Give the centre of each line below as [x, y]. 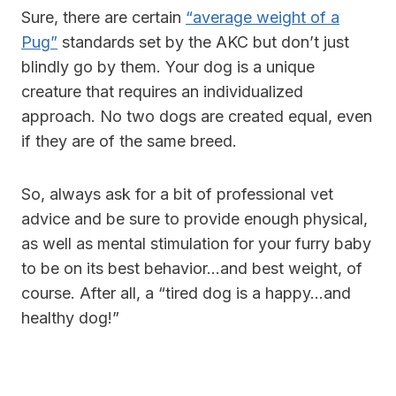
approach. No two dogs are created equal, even [197, 117]
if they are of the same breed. [131, 141]
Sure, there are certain [103, 18]
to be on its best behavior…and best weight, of [192, 269]
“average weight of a [263, 18]
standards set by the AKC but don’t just [203, 42]
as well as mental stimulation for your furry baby [196, 244]
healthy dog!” [70, 318]
